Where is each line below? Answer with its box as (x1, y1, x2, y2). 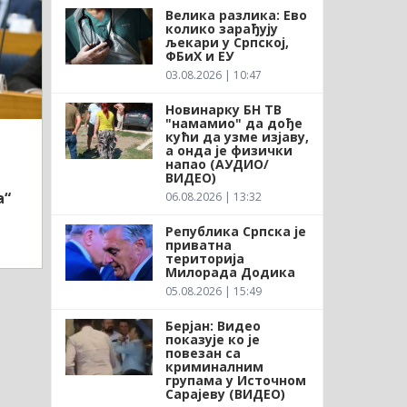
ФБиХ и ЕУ (164, 46, 233, 65)
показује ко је (164, 330, 260, 348)
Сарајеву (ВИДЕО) (164, 384, 285, 402)
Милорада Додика (164, 263, 299, 281)
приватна (164, 235, 232, 253)
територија (164, 249, 244, 267)
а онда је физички (164, 141, 293, 159)
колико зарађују (164, 19, 278, 37)
